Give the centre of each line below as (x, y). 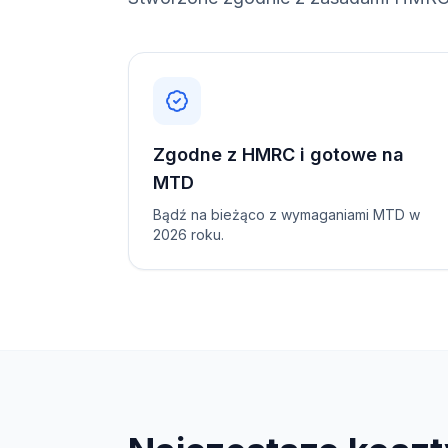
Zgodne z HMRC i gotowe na (278, 154)
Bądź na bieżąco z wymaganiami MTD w (286, 214)
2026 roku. (188, 234)
